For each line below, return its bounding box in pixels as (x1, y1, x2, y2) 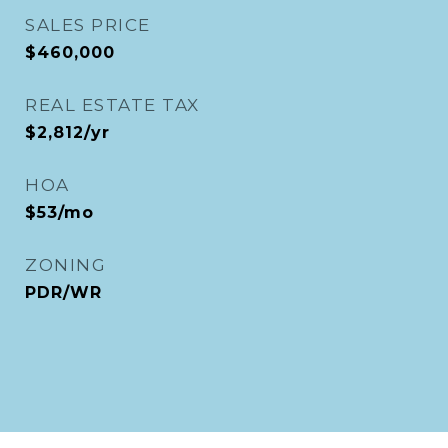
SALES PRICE (25, 15, 151, 35)
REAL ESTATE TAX (25, 95, 200, 115)
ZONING (25, 255, 106, 275)
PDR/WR (25, 283, 102, 302)
